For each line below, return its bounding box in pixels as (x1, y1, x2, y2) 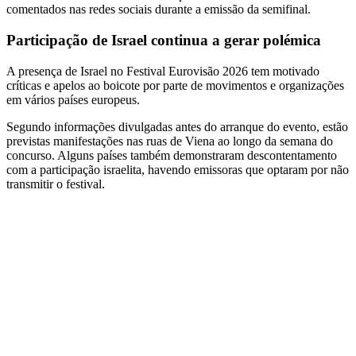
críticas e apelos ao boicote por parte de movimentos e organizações (6, 78, 344, 92)
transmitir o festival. (6, 176, 105, 191)
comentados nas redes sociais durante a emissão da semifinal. (6, 2, 311, 17)
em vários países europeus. (6, 92, 140, 106)
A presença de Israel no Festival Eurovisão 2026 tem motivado (6, 64, 319, 78)
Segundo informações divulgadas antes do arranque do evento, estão (6, 119, 348, 133)
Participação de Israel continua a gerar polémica (6, 31, 321, 48)
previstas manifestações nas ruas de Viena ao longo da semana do (6, 133, 333, 148)
